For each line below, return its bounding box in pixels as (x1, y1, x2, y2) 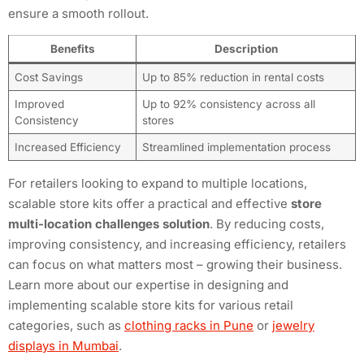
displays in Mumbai (8, 338, 119, 354)
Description (214, 42, 278, 56)
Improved (14, 97, 64, 111)
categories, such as (8, 318, 124, 334)
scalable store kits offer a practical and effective (8, 196, 291, 212)
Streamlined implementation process (141, 141, 331, 154)
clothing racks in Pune (124, 318, 253, 334)
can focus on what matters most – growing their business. (8, 257, 342, 273)
